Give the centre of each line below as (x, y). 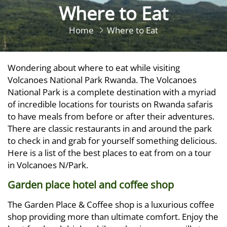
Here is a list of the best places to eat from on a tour (109, 153)
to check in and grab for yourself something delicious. (112, 141)
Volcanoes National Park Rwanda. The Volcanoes (102, 80)
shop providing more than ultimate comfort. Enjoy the (113, 217)
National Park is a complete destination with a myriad (112, 92)
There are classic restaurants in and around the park (110, 128)
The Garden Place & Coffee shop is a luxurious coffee (111, 204)
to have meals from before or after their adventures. (111, 116)
